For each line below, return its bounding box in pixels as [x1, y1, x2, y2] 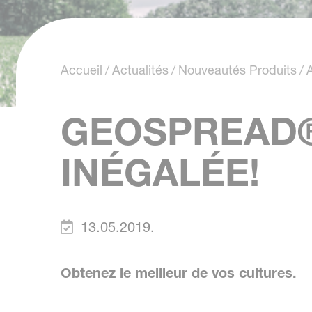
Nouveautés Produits [178, 61, 297, 78]
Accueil [61, 61, 102, 78]
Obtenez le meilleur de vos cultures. [61, 264, 297, 281]
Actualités [112, 61, 169, 78]
